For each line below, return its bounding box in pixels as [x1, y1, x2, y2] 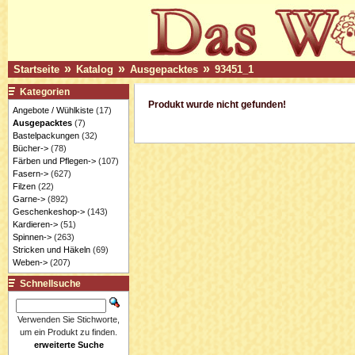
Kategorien [20, 86, 71, 97]
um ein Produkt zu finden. [20, 327, 118, 338]
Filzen [12, 181, 36, 191]
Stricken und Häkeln [12, 244, 90, 254]
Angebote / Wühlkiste [12, 105, 94, 115]
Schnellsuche [20, 278, 82, 290]
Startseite [13, 63, 59, 75]
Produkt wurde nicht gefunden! [147, 98, 286, 110]
